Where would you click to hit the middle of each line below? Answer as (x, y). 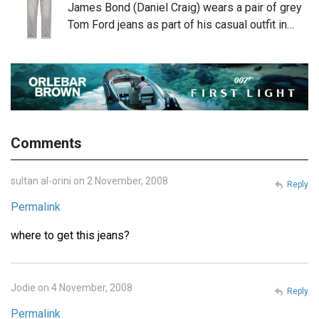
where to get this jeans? (70, 235)
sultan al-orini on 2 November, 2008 (89, 181)
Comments (46, 143)
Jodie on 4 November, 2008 (72, 287)
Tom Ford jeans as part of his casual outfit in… (181, 25)
